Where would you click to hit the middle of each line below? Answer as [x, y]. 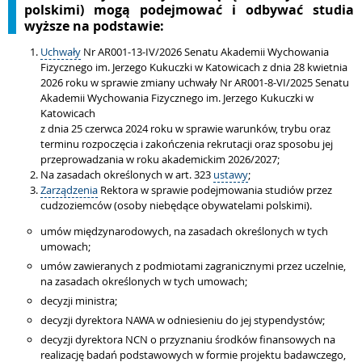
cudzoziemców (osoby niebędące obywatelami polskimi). [176, 205]
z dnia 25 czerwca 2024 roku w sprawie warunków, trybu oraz [185, 128]
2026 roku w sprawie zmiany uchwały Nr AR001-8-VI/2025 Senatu [195, 82]
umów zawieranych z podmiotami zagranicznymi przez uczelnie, [193, 266]
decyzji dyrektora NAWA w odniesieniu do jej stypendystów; [183, 320]
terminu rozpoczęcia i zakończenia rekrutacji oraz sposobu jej [187, 144]
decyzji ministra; [79, 301]
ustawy [231, 175]
